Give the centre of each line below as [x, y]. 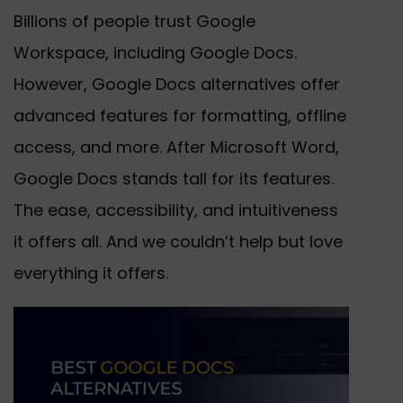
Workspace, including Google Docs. [155, 52]
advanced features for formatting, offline [180, 115]
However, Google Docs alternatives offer [177, 84]
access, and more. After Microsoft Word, [176, 147]
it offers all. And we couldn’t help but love [178, 241]
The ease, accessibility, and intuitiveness [176, 210]
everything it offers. [91, 273]
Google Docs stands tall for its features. [174, 178]
